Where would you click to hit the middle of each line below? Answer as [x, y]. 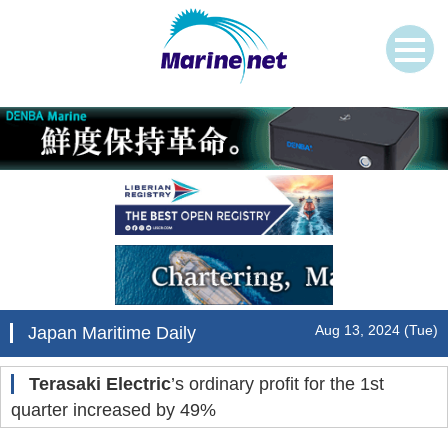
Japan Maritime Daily [116, 333]
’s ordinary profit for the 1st [277, 384]
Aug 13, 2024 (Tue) [376, 330]
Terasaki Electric [105, 384]
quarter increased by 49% [113, 410]
